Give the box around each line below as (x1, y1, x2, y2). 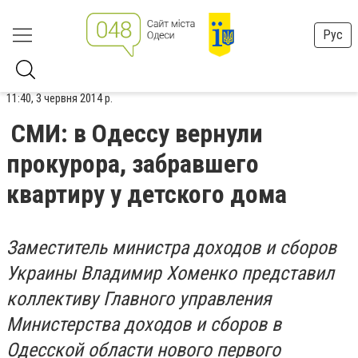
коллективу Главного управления (6, 288, 272, 310)
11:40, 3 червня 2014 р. (6, 91, 113, 105)
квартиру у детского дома (6, 179, 287, 209)
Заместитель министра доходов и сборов (6, 237, 336, 259)
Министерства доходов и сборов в (6, 313, 281, 336)
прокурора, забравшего (6, 149, 259, 179)
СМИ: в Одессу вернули (11, 118, 263, 149)
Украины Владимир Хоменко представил (6, 262, 334, 284)
